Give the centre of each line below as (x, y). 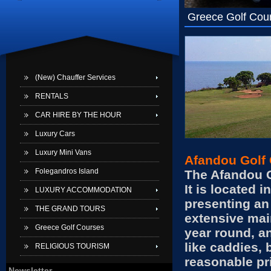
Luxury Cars (55, 134)
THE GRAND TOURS (70, 209)
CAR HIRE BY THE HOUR (78, 115)
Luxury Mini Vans (63, 152)
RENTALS (51, 96)
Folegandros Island (67, 171)
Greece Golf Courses (69, 227)
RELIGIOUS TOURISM (72, 246)
